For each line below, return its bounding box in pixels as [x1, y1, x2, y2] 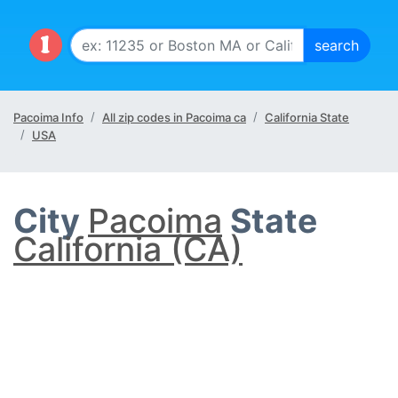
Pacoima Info [13, 110, 84, 124]
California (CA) [13, 229, 243, 269]
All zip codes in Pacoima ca [102, 110, 246, 124]
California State [265, 110, 349, 124]
